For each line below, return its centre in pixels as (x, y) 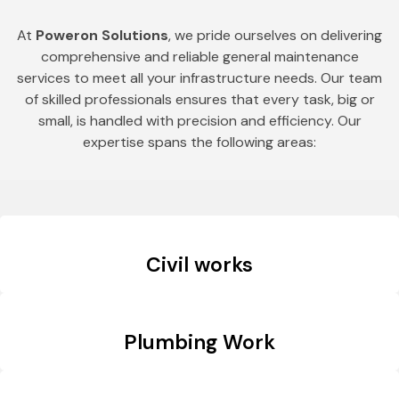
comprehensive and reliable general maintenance (199, 57)
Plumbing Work (199, 342)
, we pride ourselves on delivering (275, 36)
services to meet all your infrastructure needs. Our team (199, 78)
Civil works (199, 264)
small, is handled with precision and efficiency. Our (199, 121)
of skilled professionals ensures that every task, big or (199, 100)
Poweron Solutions (102, 36)
